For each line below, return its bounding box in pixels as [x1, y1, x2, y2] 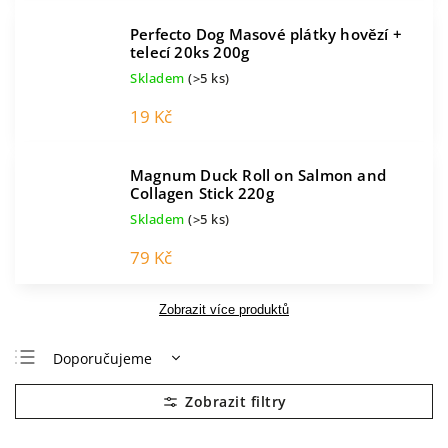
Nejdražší [53, 412, 117, 432]
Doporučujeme [53, 348, 152, 368]
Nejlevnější [53, 380, 127, 400]
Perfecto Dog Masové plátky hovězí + [130, 24, 402, 45]
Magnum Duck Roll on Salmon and [130, 165, 386, 186]
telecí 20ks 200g [130, 42, 250, 63]
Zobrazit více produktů [159, 302, 289, 317]
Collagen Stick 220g [130, 183, 274, 204]
